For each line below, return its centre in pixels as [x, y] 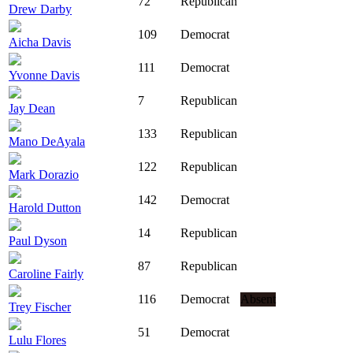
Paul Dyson [38, 241]
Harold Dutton [45, 208]
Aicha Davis [40, 43]
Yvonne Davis [44, 76]
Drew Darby [40, 9]
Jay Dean [32, 109]
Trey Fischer [40, 307]
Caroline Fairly [46, 274]
